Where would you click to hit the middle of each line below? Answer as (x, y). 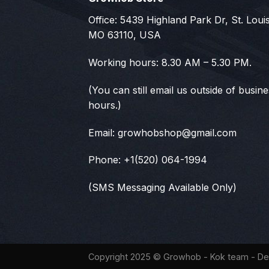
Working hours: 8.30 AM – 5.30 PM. (170, 62)
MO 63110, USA (125, 35)
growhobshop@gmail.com (177, 132)
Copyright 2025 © (126, 256)
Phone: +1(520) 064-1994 (148, 160)
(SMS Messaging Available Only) (162, 188)
